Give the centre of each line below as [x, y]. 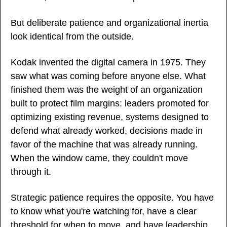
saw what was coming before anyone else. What [108, 76]
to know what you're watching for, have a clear [104, 211]
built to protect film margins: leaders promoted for [110, 103]
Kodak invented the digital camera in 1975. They [108, 62]
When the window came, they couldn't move [99, 158]
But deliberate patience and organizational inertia [109, 23]
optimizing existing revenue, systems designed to [110, 117]
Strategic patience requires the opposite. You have [112, 197]
